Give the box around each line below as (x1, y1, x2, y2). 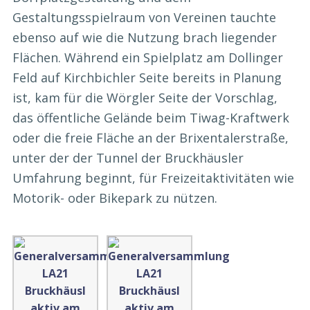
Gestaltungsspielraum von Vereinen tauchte (12, 9, 276, 26)
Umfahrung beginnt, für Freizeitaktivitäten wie (12, 170, 294, 187)
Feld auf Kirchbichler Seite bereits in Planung (12, 69, 282, 86)
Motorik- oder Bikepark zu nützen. (12, 190, 217, 207)
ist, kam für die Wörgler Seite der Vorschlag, (12, 89, 277, 107)
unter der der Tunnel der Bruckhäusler (12, 149, 244, 167)
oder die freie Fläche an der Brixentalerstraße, (12, 129, 289, 147)
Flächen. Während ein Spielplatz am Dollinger (12, 49, 283, 66)
